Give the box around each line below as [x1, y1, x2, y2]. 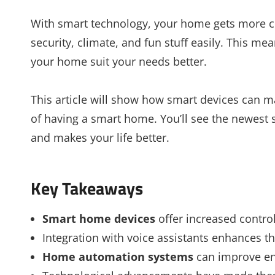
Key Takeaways [31, 175, 143, 201]
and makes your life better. [31, 130, 169, 145]
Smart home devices [42, 211, 155, 227]
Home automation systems [42, 249, 193, 265]
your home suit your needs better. [31, 53, 207, 69]
